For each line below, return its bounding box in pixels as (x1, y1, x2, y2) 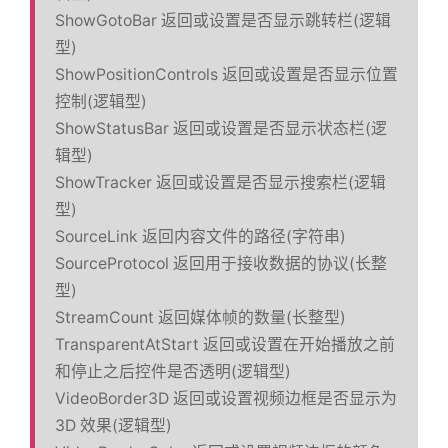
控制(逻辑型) (55, 91, 147, 111)
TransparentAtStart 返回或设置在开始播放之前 (55, 334, 395, 354)
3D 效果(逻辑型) (55, 415, 172, 435)
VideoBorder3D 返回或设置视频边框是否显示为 (55, 388, 397, 408)
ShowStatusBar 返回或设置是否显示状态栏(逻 (55, 118, 387, 138)
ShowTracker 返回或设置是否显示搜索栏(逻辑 (55, 172, 386, 192)
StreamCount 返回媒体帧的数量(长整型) (55, 307, 346, 327)
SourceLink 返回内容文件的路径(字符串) (55, 226, 346, 246)
